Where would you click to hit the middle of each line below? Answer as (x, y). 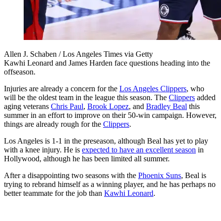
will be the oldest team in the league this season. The (86, 98)
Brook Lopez (108, 107)
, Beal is (194, 176)
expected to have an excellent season (139, 150)
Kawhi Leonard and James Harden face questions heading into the (107, 63)
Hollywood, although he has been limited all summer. (87, 159)
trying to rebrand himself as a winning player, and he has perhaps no (110, 184)
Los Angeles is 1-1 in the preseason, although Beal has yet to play (106, 141)
